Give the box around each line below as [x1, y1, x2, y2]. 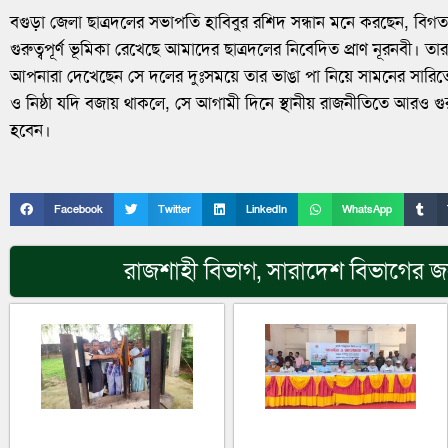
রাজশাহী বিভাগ [124, 255, 258, 287]
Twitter [158, 201, 191, 217]
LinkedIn [246, 201, 288, 217]
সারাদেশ [267, 255, 345, 287]
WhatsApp [342, 201, 393, 217]
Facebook [53, 201, 103, 217]
